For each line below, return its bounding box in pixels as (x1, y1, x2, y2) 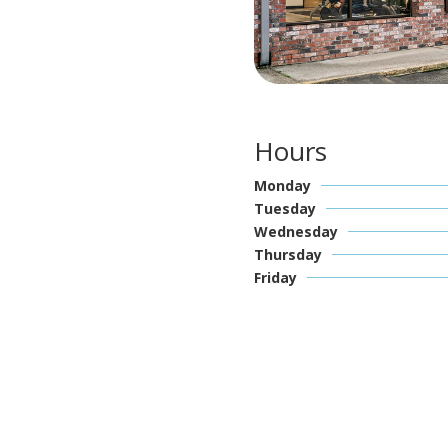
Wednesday (253, 221, 338, 241)
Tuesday (253, 198, 316, 218)
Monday (253, 175, 311, 195)
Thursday (253, 244, 322, 264)
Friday (253, 267, 297, 287)
